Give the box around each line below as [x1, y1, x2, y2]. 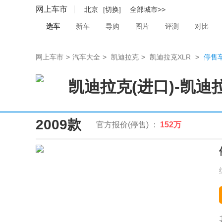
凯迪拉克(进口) [68, 78, 174, 96]
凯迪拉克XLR [150, 53, 191, 61]
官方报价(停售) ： [96, 120, 159, 129]
